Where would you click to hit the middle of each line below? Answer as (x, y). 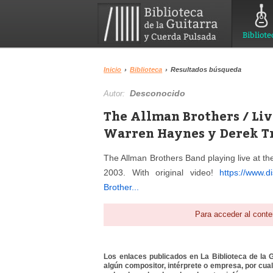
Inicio (113, 69)
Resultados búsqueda (206, 69)
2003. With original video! (162, 172)
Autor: (117, 94)
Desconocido (158, 93)
